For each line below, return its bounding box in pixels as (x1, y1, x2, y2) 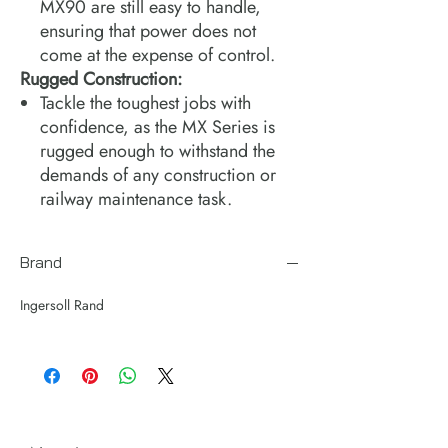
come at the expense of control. (40, 41, 275, 68)
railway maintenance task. (40, 185, 232, 212)
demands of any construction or (40, 161, 276, 188)
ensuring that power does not (40, 17, 256, 44)
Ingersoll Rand (20, 294, 104, 315)
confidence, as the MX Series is (40, 113, 275, 140)
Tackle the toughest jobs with (40, 89, 251, 116)
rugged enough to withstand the (40, 137, 275, 164)
